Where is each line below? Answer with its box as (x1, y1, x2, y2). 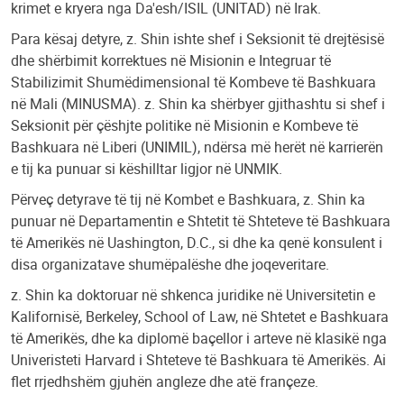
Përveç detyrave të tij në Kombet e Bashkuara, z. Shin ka (11, 188, 365, 209)
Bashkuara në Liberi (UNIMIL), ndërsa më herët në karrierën (11, 136, 383, 157)
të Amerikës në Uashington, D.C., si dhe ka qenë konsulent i (11, 232, 382, 252)
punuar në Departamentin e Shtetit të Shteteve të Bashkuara (11, 210, 390, 231)
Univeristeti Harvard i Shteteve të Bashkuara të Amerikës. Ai (11, 349, 386, 370)
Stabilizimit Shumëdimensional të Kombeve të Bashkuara (11, 71, 376, 92)
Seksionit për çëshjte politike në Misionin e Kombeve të (11, 115, 358, 135)
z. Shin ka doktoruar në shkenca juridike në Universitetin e (11, 284, 375, 305)
